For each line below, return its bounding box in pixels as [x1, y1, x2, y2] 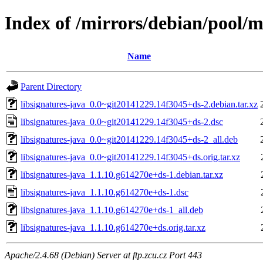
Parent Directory [21, 81, 82, 92]
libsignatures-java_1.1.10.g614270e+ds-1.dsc [21, 187, 188, 197]
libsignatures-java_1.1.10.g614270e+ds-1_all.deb [21, 204, 203, 215]
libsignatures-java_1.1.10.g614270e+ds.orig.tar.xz [21, 222, 205, 232]
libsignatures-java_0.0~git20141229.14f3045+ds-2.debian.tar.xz [21, 99, 258, 109]
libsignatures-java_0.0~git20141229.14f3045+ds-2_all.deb [21, 134, 238, 144]
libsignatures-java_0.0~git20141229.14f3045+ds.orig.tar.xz [21, 151, 240, 162]
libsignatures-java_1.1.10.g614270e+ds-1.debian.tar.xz [21, 169, 223, 180]
